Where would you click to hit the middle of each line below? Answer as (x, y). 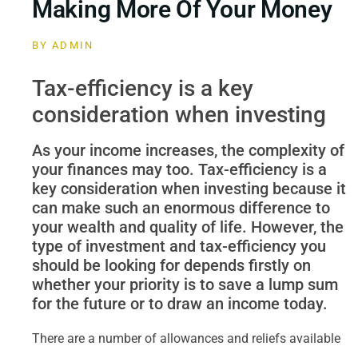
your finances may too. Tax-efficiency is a (179, 169)
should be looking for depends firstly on (171, 265)
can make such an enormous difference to (181, 208)
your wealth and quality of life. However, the (188, 227)
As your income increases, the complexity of (188, 150)
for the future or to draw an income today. (180, 304)
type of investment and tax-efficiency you (179, 246)
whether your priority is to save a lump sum (185, 284)
